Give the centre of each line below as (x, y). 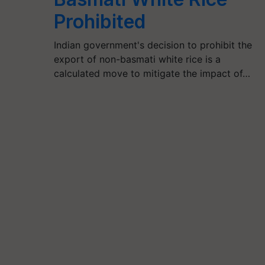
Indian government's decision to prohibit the (153, 45)
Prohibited (99, 22)
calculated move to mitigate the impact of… (152, 73)
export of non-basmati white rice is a (137, 59)
